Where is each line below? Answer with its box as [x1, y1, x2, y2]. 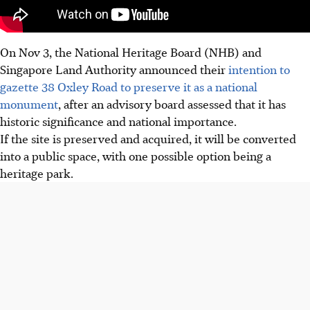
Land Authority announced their [53, 60, 228, 77]
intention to [228, 60, 290, 77]
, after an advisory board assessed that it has [58, 95, 286, 112]
